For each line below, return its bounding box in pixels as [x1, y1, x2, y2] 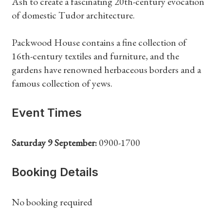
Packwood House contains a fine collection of [12, 36, 186, 49]
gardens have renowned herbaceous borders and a [12, 63, 201, 76]
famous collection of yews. [12, 77, 112, 90]
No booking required [12, 196, 92, 208]
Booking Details [12, 165, 98, 179]
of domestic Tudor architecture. [12, 9, 135, 21]
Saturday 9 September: [12, 136, 97, 149]
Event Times [12, 106, 82, 120]
